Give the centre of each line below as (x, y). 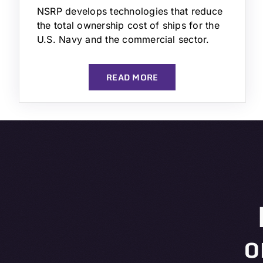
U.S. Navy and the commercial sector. (123, 40)
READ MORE (132, 77)
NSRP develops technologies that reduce (130, 11)
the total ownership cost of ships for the (128, 26)
